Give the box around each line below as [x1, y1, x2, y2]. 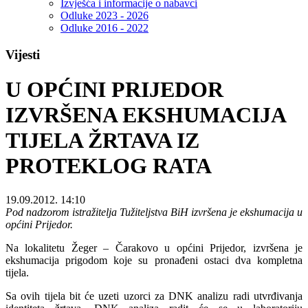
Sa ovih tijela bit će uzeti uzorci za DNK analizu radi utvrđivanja [5, 289, 302, 302]
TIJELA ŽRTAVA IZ [5, 128, 199, 153]
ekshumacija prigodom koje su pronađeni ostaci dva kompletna [5, 254, 302, 266]
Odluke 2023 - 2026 [60, 10, 148, 22]
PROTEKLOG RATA [5, 153, 212, 179]
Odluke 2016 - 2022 [60, 22, 148, 34]
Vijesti [5, 47, 40, 63]
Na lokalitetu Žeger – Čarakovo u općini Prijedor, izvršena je [5, 241, 302, 254]
